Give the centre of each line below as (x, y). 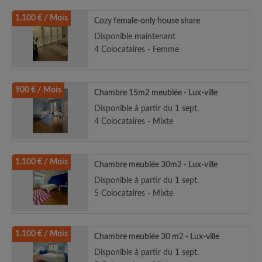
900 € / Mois (38, 90)
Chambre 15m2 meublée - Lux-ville (156, 93)
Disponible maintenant (135, 37)
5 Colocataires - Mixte (134, 194)
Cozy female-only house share (147, 21)
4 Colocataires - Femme (137, 50)
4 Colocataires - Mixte (134, 122)
